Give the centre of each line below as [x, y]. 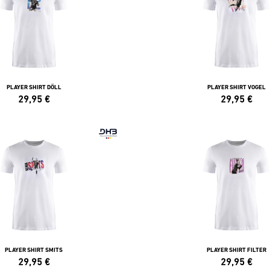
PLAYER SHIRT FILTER [236, 250]
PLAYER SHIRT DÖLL [34, 87]
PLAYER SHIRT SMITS [34, 250]
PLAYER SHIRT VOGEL [236, 87]
